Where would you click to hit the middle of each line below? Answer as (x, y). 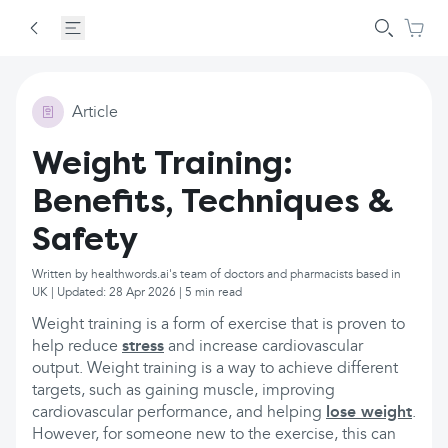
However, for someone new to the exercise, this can (214, 435)
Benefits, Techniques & (212, 201)
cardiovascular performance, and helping (179, 413)
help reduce (77, 347)
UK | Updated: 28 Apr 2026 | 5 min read (137, 293)
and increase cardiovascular (263, 347)
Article (95, 112)
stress (143, 347)
